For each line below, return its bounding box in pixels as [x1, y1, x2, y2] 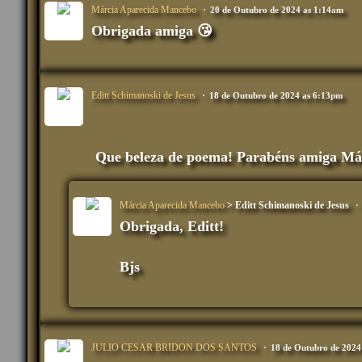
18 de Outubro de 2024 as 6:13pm [209, 90, 343, 101]
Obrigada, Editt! [120, 218, 224, 235]
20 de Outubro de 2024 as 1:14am [210, 5, 343, 15]
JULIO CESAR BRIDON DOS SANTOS [91, 342, 257, 354]
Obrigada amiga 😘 [91, 23, 217, 40]
